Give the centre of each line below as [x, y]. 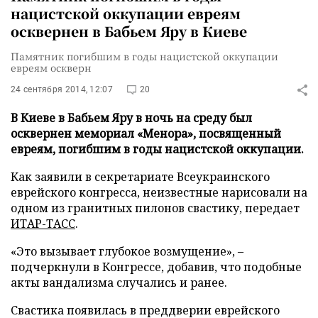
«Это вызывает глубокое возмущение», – [127, 251]
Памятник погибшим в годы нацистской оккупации [144, 56]
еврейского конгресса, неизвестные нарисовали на [159, 192]
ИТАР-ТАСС [43, 224]
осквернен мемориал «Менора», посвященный [146, 133]
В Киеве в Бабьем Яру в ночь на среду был [131, 118]
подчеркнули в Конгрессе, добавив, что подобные [156, 267]
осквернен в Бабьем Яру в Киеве [129, 31]
